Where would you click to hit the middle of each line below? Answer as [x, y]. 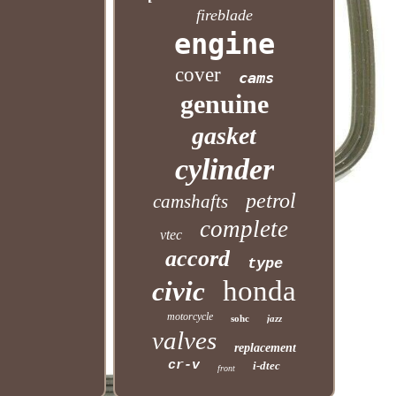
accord [198, 259]
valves [185, 340]
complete [244, 229]
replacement [266, 348]
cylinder [224, 169]
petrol [270, 201]
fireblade [224, 15]
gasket [225, 136]
